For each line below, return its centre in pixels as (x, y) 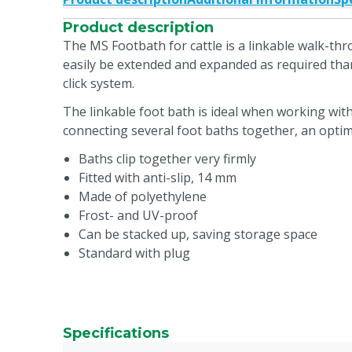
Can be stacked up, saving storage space (198, 234)
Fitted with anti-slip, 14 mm (158, 178)
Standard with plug (134, 253)
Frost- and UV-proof (138, 215)
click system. (99, 83)
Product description (138, 27)
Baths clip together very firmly (167, 159)
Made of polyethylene (143, 196)
